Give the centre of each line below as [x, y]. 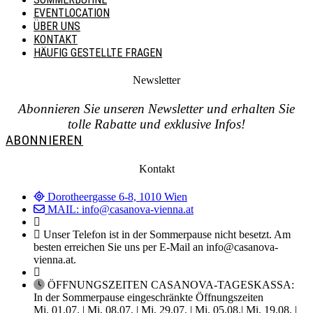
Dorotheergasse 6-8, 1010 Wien [117, 196]
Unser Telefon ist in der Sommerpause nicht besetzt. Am [167, 234]
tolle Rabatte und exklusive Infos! [156, 124]
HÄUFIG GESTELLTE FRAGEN [98, 52]
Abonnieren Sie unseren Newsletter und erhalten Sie [156, 109]
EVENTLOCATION [72, 13]
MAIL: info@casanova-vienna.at [121, 209]
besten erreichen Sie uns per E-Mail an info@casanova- [156, 247]
